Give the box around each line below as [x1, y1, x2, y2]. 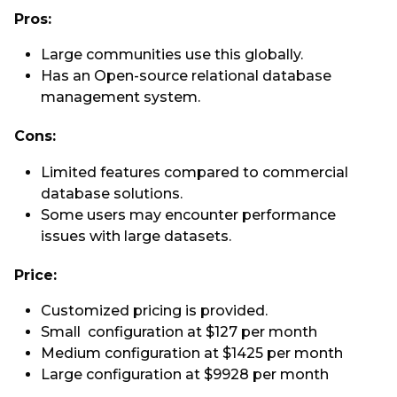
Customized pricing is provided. [41, 302, 268, 320]
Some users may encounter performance [41, 206, 336, 223]
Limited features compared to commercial [41, 163, 348, 181]
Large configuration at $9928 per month [41, 366, 332, 384]
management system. [41, 88, 200, 105]
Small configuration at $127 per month [41, 323, 321, 341]
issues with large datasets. [41, 227, 231, 245]
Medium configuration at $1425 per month [41, 345, 346, 362]
